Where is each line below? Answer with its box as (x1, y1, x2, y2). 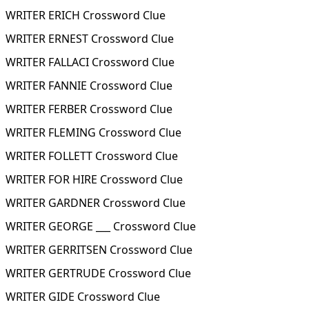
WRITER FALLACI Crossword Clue (6, 54, 175, 70)
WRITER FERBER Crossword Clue (6, 101, 172, 117)
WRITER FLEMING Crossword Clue (6, 125, 181, 140)
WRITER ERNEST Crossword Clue (6, 31, 174, 46)
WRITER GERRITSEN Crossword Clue (6, 242, 192, 257)
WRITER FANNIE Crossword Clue (6, 78, 172, 93)
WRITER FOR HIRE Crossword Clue (6, 172, 183, 187)
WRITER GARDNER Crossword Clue (6, 195, 186, 210)
